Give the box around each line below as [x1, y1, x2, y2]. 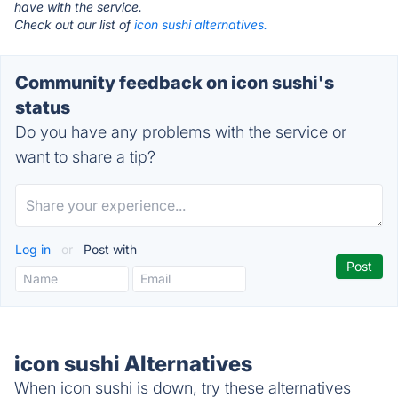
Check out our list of [14, 17, 134, 32]
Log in [15, 242, 54, 257]
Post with [80, 242, 137, 257]
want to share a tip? [15, 147, 155, 166]
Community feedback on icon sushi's [15, 72, 334, 93]
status [15, 97, 70, 118]
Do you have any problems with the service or [15, 123, 346, 141]
